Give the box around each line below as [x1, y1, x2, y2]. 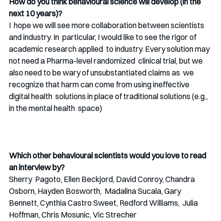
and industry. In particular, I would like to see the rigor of [9, 32, 198, 42]
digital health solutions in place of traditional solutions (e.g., [9, 91, 209, 102]
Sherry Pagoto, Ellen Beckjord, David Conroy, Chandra [9, 174, 196, 184]
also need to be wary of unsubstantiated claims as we [9, 68, 195, 78]
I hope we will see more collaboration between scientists [9, 20, 206, 31]
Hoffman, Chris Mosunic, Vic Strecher [9, 210, 140, 220]
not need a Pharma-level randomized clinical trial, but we [9, 56, 204, 66]
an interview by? [9, 162, 65, 173]
